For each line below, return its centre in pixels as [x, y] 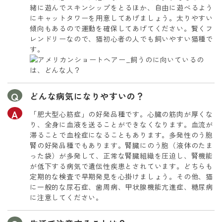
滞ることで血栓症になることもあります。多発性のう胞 [121, 135]
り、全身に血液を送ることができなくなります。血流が [121, 124]
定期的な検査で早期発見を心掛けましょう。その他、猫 [121, 176]
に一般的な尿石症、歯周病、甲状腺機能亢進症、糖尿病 [121, 187]
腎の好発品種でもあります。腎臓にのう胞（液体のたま [121, 145]
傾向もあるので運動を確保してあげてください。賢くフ [121, 28]
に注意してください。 [66, 197]
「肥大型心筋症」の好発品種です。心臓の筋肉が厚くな [121, 114]
